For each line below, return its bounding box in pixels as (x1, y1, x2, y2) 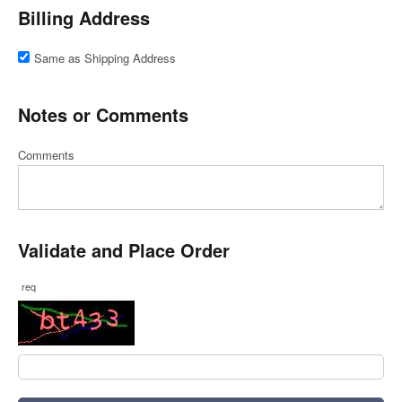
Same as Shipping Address (34, 49, 176, 66)
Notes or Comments (18, 101, 188, 127)
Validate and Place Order (18, 237, 230, 263)
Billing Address (18, 4, 150, 31)
